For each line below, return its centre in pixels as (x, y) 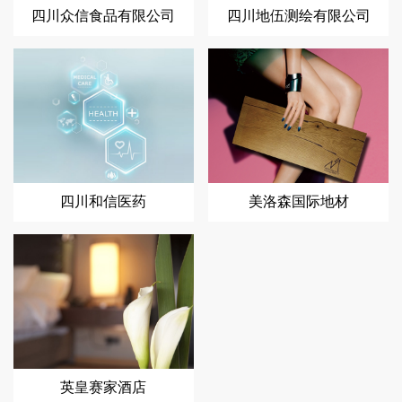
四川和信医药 (104, 203)
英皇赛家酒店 (104, 388)
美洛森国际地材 (298, 203)
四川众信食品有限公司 (104, 17)
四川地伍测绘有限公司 (298, 17)
